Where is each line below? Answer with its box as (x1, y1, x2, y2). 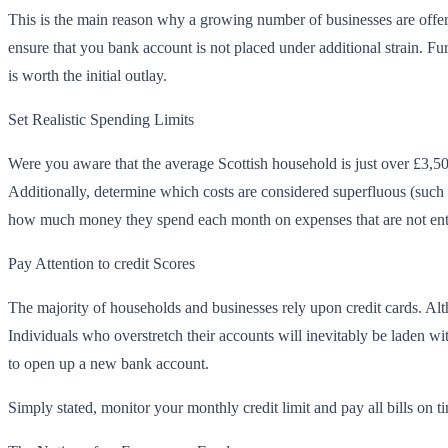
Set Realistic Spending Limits (8, 110, 194, 128)
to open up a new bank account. (8, 354, 209, 372)
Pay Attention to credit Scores (8, 254, 195, 272)
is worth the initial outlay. (8, 66, 167, 84)
